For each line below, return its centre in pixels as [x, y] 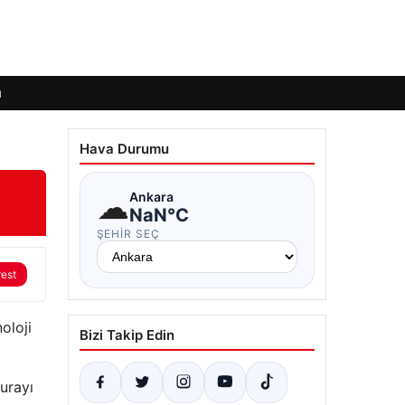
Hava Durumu [124, 149]
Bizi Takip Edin [127, 335]
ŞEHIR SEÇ [128, 234]
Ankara [151, 196]
